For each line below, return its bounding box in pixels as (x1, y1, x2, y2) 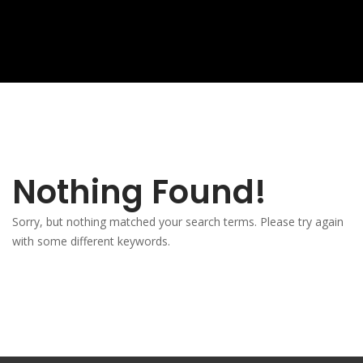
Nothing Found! (12, 169, 267, 215)
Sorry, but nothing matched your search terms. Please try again (12, 214, 344, 229)
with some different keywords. (12, 233, 170, 249)
